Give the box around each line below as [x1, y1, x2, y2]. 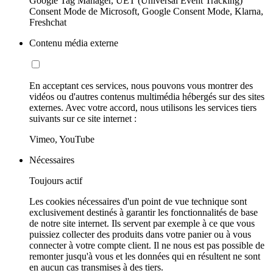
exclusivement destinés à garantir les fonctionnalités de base [29, 207, 258, 218]
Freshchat [29, 16, 66, 27]
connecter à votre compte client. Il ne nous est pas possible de [29, 239, 264, 250]
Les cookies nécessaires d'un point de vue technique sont [29, 196, 247, 207]
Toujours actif [29, 175, 82, 186]
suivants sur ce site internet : [29, 113, 136, 124]
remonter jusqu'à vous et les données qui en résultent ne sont [29, 250, 260, 261]
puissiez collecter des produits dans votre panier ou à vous [29, 229, 251, 239]
